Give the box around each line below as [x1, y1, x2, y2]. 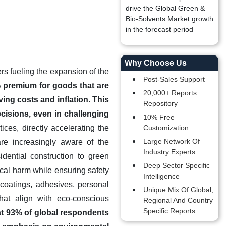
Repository [143, 99, 178, 107]
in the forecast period [126, 25, 193, 33]
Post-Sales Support [143, 75, 205, 83]
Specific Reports [143, 207, 195, 215]
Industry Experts [143, 148, 195, 156]
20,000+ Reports [143, 89, 197, 97]
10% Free [143, 113, 175, 121]
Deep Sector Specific [143, 161, 210, 169]
